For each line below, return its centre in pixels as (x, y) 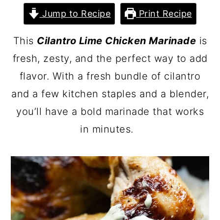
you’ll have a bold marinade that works (110, 111)
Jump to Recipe (75, 14)
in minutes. (110, 129)
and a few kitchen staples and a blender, (110, 94)
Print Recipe (164, 14)
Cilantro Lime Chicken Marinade (116, 41)
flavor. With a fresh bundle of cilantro (110, 76)
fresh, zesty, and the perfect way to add (110, 58)
